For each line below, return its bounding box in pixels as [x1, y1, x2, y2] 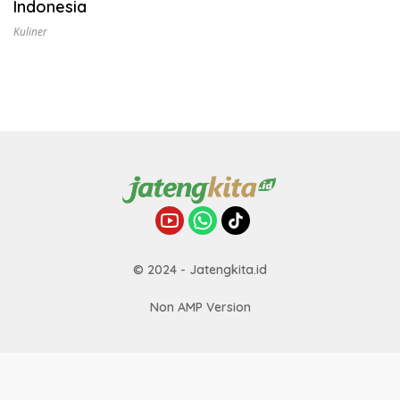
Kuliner [13, 24, 47, 39]
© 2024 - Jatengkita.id [133, 262, 267, 278]
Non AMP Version [149, 299, 251, 315]
